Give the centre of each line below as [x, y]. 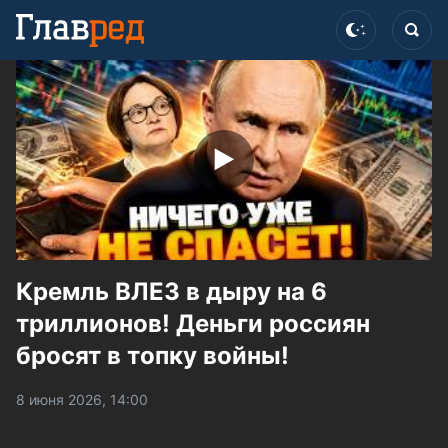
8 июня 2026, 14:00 [82, 399]
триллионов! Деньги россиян [193, 323]
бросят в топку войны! [152, 355]
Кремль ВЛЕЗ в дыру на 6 [171, 291]
